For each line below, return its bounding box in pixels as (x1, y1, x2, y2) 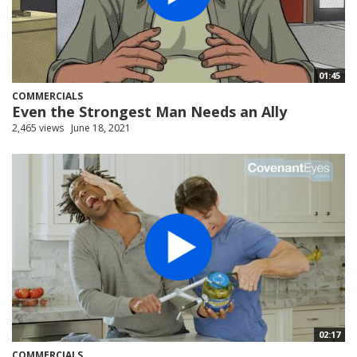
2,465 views (12, 120, 64, 135)
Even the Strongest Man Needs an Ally (12, 101, 287, 121)
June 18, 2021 (71, 120, 131, 135)
